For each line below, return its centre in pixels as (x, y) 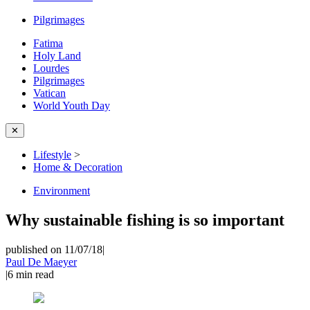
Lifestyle (52, 155)
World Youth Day (72, 106)
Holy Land (57, 56)
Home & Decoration (78, 167)
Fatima (48, 43)
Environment (62, 191)
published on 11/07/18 (54, 249)
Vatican (49, 93)
